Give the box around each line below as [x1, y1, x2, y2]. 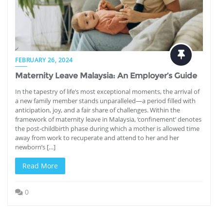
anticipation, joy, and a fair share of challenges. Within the [15, 105, 180, 114]
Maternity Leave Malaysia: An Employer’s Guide [15, 71, 197, 80]
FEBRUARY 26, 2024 [15, 55, 73, 64]
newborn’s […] [15, 142, 55, 151]
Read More [22, 161, 58, 170]
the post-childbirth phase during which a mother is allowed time [15, 124, 200, 133]
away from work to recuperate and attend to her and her [15, 133, 179, 142]
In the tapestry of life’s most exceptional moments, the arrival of [15, 87, 200, 96]
